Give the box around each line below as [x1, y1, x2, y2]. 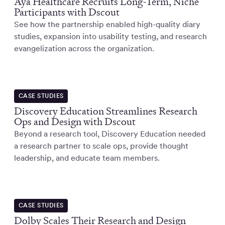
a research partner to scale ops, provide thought [14, 141, 188, 151]
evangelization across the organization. [14, 44, 154, 54]
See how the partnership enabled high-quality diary [14, 20, 200, 30]
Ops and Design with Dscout [14, 115, 136, 128]
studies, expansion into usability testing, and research [14, 32, 207, 42]
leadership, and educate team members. [14, 153, 160, 163]
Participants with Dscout [14, 6, 120, 19]
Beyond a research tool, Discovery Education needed [14, 129, 205, 139]
